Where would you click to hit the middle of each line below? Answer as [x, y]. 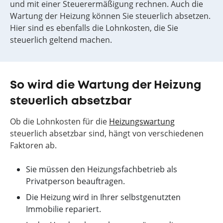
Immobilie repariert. [63, 209]
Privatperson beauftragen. [75, 181]
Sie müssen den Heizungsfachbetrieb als [102, 169]
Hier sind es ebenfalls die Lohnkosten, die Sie [94, 28]
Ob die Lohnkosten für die [59, 121]
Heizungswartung [142, 121]
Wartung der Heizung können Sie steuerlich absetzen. [110, 16]
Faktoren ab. [33, 145]
